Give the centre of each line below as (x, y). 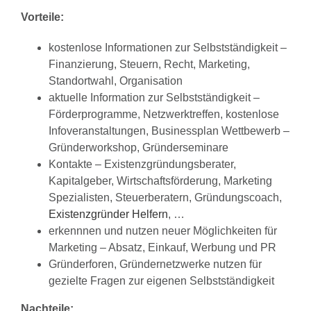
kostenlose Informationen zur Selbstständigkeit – (168, 48)
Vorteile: (42, 17)
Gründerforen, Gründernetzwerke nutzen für (155, 264)
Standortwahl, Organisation (116, 81)
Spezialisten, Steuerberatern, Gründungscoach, (165, 198)
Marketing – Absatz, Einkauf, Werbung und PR (162, 248)
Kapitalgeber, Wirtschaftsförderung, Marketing (160, 181)
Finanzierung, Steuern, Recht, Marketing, (149, 65)
